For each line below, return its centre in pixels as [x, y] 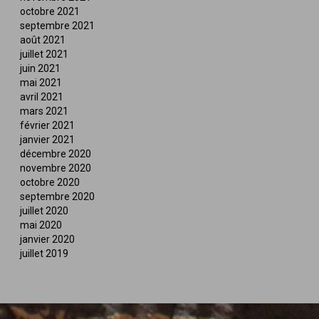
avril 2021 [42, 97]
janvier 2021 [48, 140]
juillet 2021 [45, 54]
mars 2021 [45, 111]
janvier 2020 [48, 240]
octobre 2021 [50, 12]
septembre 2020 [58, 197]
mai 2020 [41, 225]
